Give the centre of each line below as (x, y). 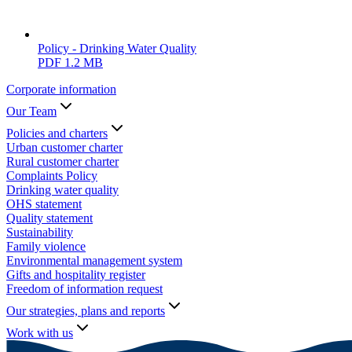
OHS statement (44, 204)
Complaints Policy (52, 176)
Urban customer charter (64, 148)
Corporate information (61, 90)
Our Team (31, 112)
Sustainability (40, 233)
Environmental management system (94, 261)
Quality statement (49, 218)
